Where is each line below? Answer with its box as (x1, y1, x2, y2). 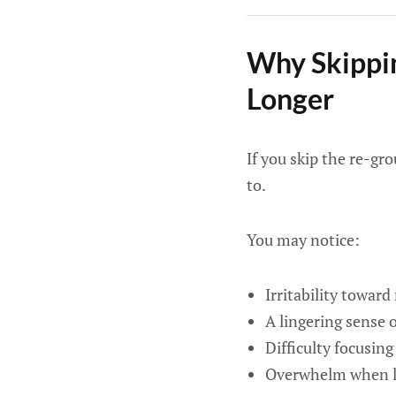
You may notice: (247, 229, 360, 250)
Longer (247, 81, 334, 116)
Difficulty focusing (264, 337, 393, 358)
